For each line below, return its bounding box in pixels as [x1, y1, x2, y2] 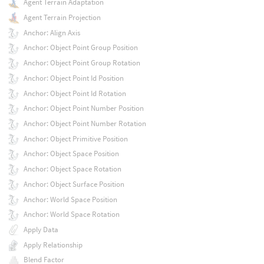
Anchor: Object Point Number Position [23, 103, 144, 114]
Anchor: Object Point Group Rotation [23, 58, 140, 68]
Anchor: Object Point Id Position [23, 72, 124, 83]
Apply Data [23, 224, 58, 235]
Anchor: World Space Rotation [23, 209, 120, 220]
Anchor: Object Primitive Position [23, 133, 128, 144]
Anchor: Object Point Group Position [23, 42, 138, 53]
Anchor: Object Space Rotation [23, 164, 121, 174]
